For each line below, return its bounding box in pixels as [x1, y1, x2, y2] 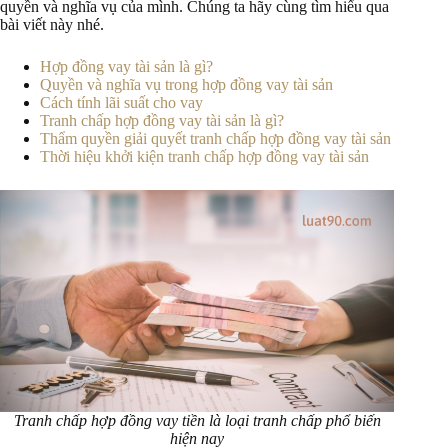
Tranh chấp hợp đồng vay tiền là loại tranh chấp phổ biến [13, 412, 381, 429]
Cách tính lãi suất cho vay [40, 94, 203, 111]
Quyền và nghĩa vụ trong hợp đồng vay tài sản [40, 76, 333, 93]
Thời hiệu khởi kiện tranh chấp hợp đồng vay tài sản [40, 148, 369, 165]
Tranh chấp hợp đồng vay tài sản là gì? [40, 112, 284, 129]
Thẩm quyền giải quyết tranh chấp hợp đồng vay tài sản [40, 130, 391, 147]
